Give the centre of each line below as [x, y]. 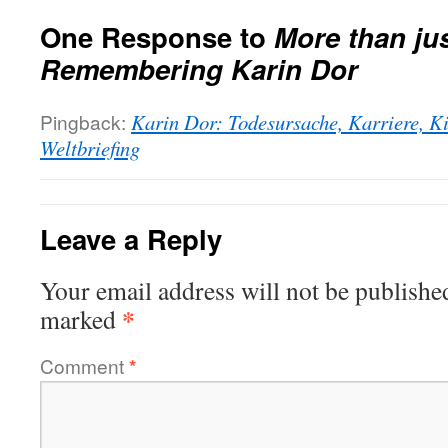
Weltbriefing [90, 148]
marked [81, 319]
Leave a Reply [131, 238]
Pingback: [85, 121]
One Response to [157, 36]
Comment [84, 365]
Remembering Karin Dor [199, 68]
